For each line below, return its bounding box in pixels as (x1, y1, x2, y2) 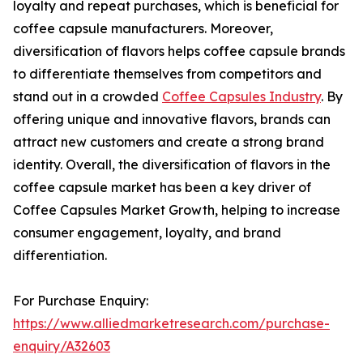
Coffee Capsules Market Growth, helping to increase (13, 202, 340, 219)
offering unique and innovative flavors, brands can (13, 111, 331, 128)
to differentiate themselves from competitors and (13, 66, 322, 83)
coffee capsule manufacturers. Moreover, (13, 20, 273, 37)
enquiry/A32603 (13, 338, 110, 355)
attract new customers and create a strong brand (13, 134, 324, 151)
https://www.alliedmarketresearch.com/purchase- (13, 315, 330, 332)
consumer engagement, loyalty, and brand (13, 224, 281, 241)
